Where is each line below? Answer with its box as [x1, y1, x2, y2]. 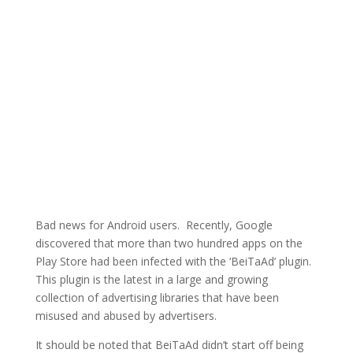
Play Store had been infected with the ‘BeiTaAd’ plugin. [35, 254, 311, 269]
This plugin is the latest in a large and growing [35, 272, 268, 287]
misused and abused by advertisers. [35, 308, 217, 323]
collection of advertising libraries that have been [35, 290, 279, 305]
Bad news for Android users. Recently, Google [35, 217, 273, 232]
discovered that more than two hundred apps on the [35, 236, 303, 251]
